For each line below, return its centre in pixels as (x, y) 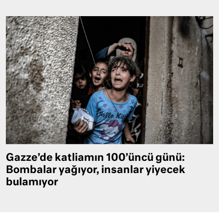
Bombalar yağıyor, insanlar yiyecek (96, 170)
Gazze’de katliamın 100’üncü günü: (95, 158)
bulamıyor (32, 182)
